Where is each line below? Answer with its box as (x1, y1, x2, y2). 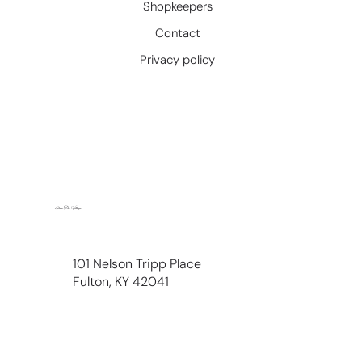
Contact (154, 24, 200, 41)
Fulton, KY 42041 (73, 272, 170, 290)
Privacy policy (140, 51, 216, 68)
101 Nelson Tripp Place (73, 255, 205, 272)
